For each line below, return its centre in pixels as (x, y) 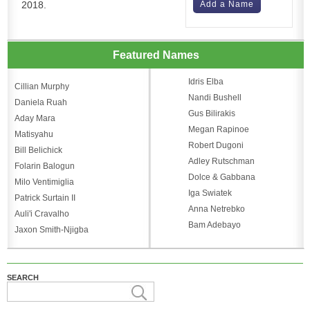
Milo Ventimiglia (44, 182)
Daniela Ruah (41, 102)
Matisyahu (34, 134)
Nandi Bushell (215, 97)
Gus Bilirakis (211, 113)
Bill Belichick (38, 150)
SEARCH (23, 277)
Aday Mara (35, 118)
